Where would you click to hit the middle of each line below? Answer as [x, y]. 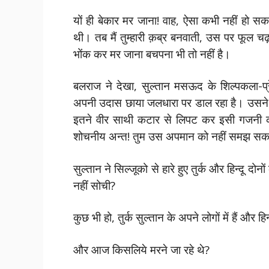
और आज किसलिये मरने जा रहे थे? [141, 249]
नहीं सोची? [94, 185]
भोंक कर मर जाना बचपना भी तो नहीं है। [152, 53]
